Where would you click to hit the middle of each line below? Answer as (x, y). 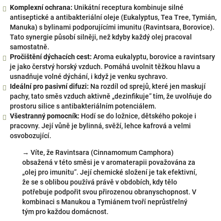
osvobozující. (31, 136)
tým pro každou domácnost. (65, 212)
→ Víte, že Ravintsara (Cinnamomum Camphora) (98, 152)
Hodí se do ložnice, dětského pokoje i (138, 116)
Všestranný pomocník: (45, 116)
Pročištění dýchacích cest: (51, 57)
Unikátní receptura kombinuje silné (128, 7)
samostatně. (30, 47)
